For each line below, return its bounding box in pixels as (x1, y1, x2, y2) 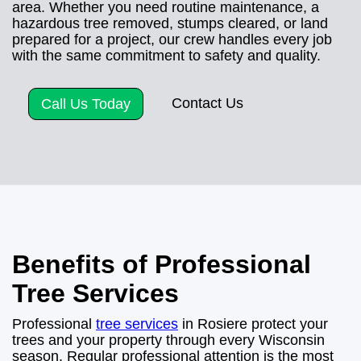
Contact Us (172, 94, 243, 111)
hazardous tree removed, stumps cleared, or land (12, 15, 328, 31)
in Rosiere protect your (178, 315, 328, 332)
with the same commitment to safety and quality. (12, 47, 321, 64)
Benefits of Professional (12, 249, 311, 279)
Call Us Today (41, 95, 131, 112)
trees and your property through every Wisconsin (12, 331, 325, 348)
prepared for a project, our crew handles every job (12, 31, 332, 48)
